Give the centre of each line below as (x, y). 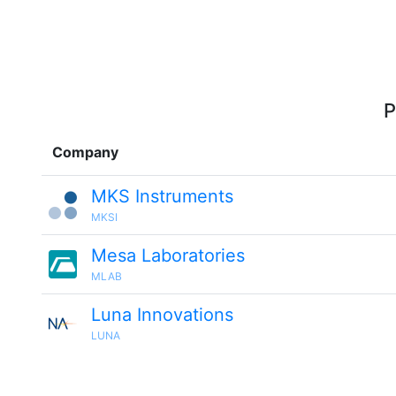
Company (85, 152)
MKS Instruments (162, 196)
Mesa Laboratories (168, 255)
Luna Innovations (162, 315)
